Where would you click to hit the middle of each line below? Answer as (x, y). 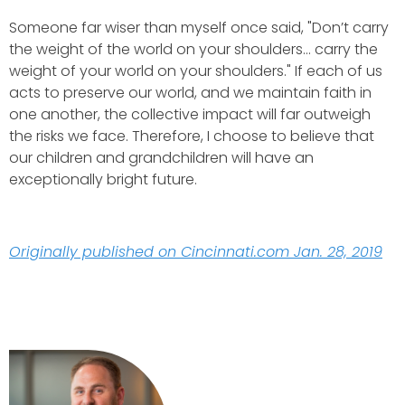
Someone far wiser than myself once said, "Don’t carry (199, 27)
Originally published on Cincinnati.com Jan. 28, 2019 (196, 251)
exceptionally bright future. (103, 179)
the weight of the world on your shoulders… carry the (193, 49)
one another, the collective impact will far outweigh (190, 114)
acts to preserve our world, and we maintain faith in (190, 92)
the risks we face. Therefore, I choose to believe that (192, 136)
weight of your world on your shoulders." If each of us (196, 71)
